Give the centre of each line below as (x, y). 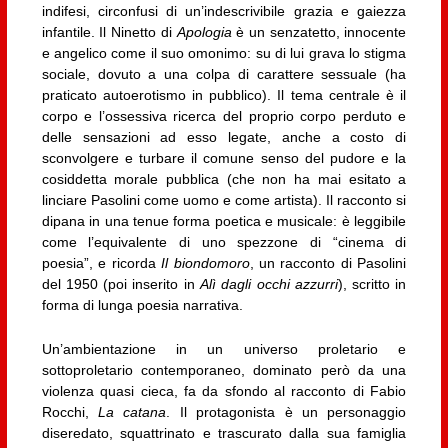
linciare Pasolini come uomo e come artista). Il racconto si (224, 200)
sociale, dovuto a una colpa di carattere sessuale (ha (224, 74)
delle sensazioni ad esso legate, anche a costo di (224, 137)
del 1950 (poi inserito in (120, 284)
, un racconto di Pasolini (328, 263)
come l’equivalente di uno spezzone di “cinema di (224, 242)
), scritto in (372, 284)
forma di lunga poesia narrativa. (142, 305)
